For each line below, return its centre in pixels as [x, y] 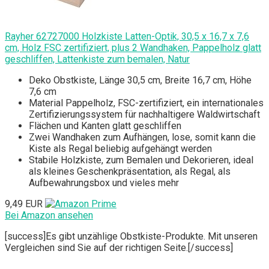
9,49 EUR [24, 204]
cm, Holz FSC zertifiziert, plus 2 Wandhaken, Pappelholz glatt [133, 48]
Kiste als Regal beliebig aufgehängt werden [120, 149]
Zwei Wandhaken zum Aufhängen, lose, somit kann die [142, 138]
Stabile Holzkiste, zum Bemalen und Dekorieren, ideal [141, 160]
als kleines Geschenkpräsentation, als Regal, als [130, 172]
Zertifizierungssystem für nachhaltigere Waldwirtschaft [144, 115]
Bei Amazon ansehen [49, 216]
